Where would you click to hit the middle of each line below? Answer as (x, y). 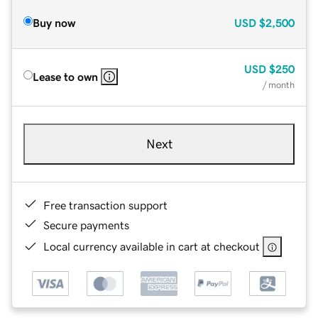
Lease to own (65, 76)
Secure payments (86, 225)
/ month (279, 84)
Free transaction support (105, 205)
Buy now (54, 22)
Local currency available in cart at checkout (152, 246)
